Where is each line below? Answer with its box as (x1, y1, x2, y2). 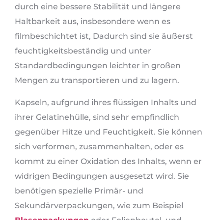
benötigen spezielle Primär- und (15, 186, 143, 195)
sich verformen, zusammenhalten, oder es (15, 141, 184, 151)
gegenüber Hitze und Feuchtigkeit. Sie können (15, 127, 202, 137)
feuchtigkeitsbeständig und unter (15, 46, 151, 56)
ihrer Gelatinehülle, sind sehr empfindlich (15, 112, 179, 122)
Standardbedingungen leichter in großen (15, 61, 181, 71)
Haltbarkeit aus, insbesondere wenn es (15, 17, 170, 27)
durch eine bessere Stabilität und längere (15, 2, 181, 12)
